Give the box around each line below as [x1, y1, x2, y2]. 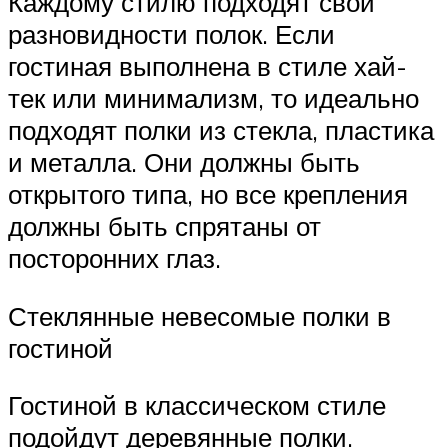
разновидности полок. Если [8, 18, 335, 50]
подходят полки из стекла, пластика [8, 114, 434, 146]
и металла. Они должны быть [8, 146, 360, 178]
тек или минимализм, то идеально [8, 82, 419, 114]
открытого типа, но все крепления [8, 178, 408, 210]
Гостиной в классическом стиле [8, 389, 386, 422]
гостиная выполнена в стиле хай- [8, 50, 407, 82]
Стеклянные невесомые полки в [8, 299, 391, 332]
